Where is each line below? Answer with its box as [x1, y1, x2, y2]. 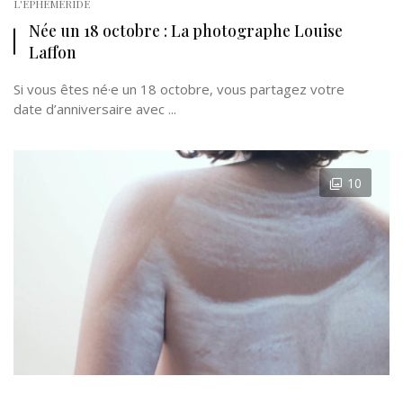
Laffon [29, 41, 76, 62]
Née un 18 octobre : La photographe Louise [29, 20, 343, 40]
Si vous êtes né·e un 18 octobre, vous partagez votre [13, 80, 345, 98]
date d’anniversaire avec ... [13, 100, 176, 118]
